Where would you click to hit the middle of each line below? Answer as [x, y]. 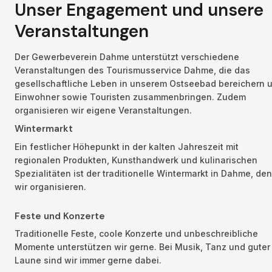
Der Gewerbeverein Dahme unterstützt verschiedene [127, 56]
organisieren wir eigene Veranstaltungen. [103, 110]
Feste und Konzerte [60, 216]
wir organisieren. [50, 186]
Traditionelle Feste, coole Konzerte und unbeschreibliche [136, 234]
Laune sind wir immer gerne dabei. [88, 260]
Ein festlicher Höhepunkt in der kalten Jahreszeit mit [127, 146]
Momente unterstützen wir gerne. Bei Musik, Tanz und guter [142, 247]
